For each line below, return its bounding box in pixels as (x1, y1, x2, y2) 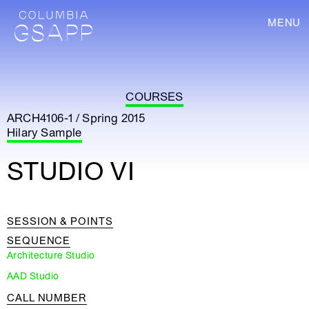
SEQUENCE (7, 235, 71, 247)
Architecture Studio (7, 250, 95, 261)
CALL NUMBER (7, 292, 87, 304)
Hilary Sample (7, 126, 82, 140)
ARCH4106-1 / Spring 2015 (7, 111, 146, 126)
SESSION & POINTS (7, 215, 113, 228)
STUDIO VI (7, 157, 135, 188)
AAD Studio (7, 270, 59, 282)
